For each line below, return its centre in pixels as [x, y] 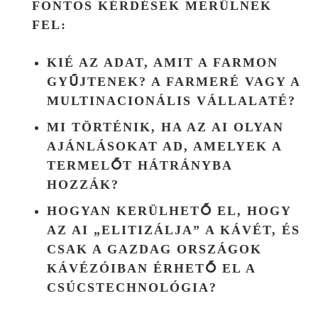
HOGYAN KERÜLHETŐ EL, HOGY [169, 210]
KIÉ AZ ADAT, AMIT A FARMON [163, 62]
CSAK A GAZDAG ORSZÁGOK [154, 249]
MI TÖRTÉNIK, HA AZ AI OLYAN [165, 127]
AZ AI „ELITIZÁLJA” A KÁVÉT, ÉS [174, 230]
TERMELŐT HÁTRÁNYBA [139, 165]
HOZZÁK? [83, 184]
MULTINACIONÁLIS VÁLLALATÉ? [171, 100]
